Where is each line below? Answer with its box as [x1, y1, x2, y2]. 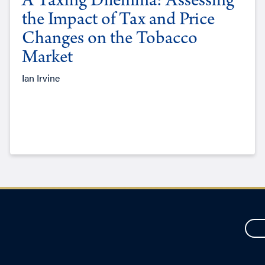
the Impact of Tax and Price [21, 11, 215, 31]
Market [21, 49, 73, 69]
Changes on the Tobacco [21, 30, 198, 50]
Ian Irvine [21, 71, 60, 85]
